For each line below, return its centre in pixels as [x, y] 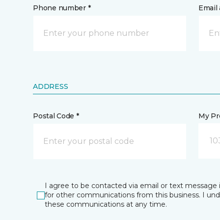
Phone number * [62, 8]
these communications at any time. [106, 204]
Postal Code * [56, 116]
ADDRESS [51, 86]
